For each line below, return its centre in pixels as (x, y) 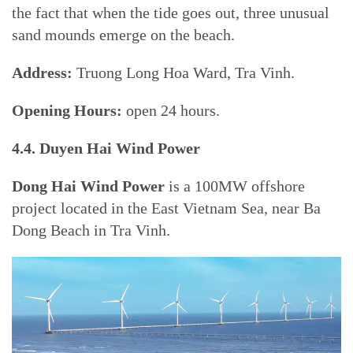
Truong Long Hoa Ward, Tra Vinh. (186, 72)
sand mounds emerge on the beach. (123, 35)
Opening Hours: (69, 110)
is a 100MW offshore (235, 186)
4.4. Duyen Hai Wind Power (106, 148)
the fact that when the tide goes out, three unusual (171, 13)
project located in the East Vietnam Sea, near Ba (166, 208)
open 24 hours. (173, 110)
